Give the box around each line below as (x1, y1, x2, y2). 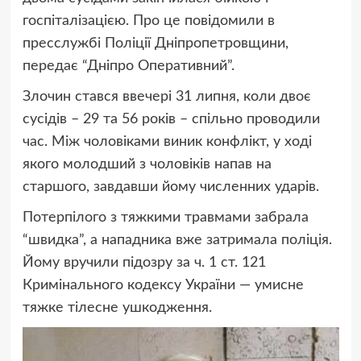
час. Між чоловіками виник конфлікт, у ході (22, 134, 312, 149)
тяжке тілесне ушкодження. (22, 300, 212, 315)
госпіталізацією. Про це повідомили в (22, 13, 275, 28)
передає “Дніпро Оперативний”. (22, 58, 239, 73)
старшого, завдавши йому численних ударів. (22, 179, 323, 194)
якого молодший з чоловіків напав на (22, 156, 272, 172)
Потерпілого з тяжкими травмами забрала (22, 210, 309, 225)
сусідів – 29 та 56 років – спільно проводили (22, 111, 320, 127)
